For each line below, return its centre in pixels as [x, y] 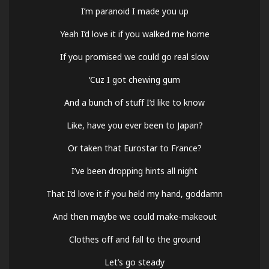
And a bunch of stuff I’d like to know [134, 103]
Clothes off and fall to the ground [134, 240]
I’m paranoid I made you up [134, 11]
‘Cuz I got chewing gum [134, 80]
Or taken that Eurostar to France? [134, 148]
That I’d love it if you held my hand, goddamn [134, 194]
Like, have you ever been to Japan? [134, 125]
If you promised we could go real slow [134, 57]
